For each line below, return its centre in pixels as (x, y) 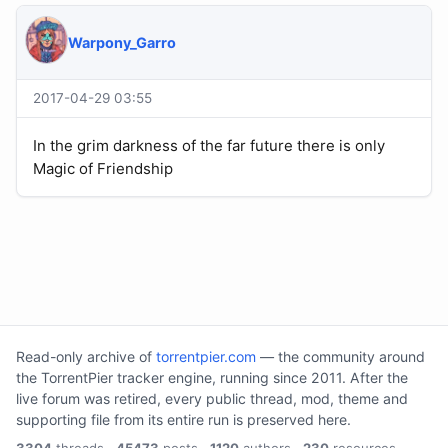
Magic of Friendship (103, 169)
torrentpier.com (206, 357)
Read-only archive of (86, 357)
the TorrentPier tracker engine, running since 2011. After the (212, 378)
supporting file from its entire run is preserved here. (183, 420)
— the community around (340, 357)
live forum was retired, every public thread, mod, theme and (212, 399)
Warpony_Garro (121, 43)
